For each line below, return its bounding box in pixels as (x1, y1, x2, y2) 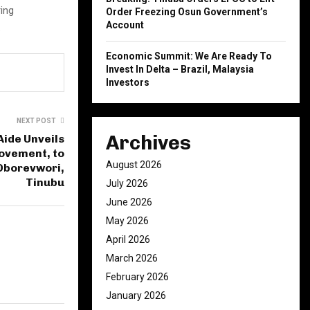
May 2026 (106, 215, 149, 226)
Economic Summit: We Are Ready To (106, 51, 272, 62)
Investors (106, 77, 149, 88)
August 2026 (106, 159, 162, 170)
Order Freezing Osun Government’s (106, 6, 268, 17)
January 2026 (106, 290, 166, 301)
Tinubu (26, 175, 64, 189)
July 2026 (106, 178, 148, 189)
